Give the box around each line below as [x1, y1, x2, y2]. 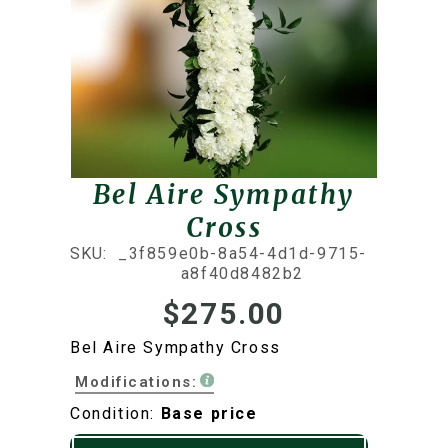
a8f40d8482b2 [180, 264, 305, 283]
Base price [160, 404, 258, 423]
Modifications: [75, 373, 197, 391]
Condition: [70, 404, 161, 423]
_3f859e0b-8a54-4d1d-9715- [117, 244, 367, 263]
